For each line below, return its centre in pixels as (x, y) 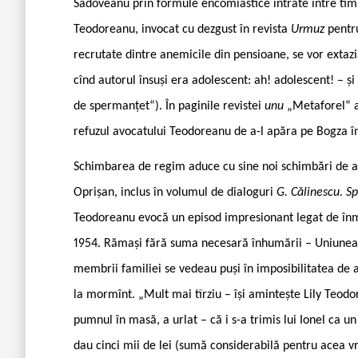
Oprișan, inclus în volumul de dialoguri (175, 192)
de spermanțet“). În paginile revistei (169, 106)
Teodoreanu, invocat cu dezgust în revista (182, 29)
